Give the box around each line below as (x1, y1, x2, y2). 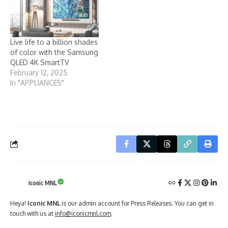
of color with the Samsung (10, 48, 98, 57)
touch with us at (10, 209, 55, 217)
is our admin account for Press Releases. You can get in (60, 199, 214, 207)
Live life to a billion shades (10, 38, 98, 47)
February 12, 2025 (10, 68, 68, 77)
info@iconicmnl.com (55, 209, 111, 217)
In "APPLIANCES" (10, 78, 64, 88)
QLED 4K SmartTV (10, 58, 69, 67)
